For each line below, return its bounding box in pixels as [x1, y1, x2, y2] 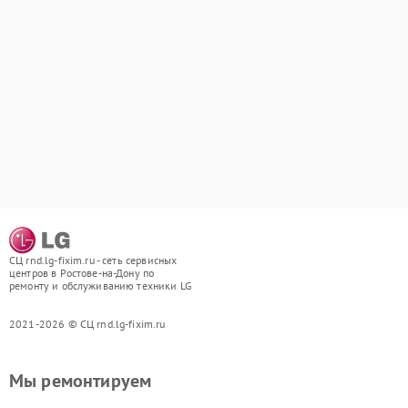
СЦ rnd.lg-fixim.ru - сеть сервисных [9, 253, 178, 267]
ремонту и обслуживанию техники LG [9, 279, 191, 292]
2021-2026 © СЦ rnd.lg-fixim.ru [9, 317, 166, 331]
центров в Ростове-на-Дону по [9, 266, 155, 280]
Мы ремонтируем [9, 369, 152, 393]
